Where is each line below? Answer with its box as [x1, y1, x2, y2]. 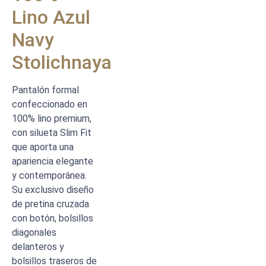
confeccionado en [12, 99, 87, 110]
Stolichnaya [12, 51, 112, 74]
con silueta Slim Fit [12, 127, 91, 138]
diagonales [12, 227, 56, 238]
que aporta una [12, 141, 74, 153]
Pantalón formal [12, 84, 79, 96]
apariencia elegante [12, 156, 93, 167]
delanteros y [12, 241, 64, 252]
